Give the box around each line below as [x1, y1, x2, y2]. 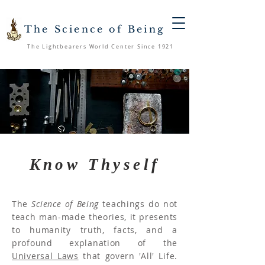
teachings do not [99, 198, 177, 209]
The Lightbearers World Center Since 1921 [27, 43, 174, 50]
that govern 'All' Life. [83, 250, 177, 261]
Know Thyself [29, 156, 160, 173]
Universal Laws [12, 250, 79, 261]
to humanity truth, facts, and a [12, 224, 177, 235]
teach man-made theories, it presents [12, 211, 177, 222]
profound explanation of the [12, 237, 177, 248]
